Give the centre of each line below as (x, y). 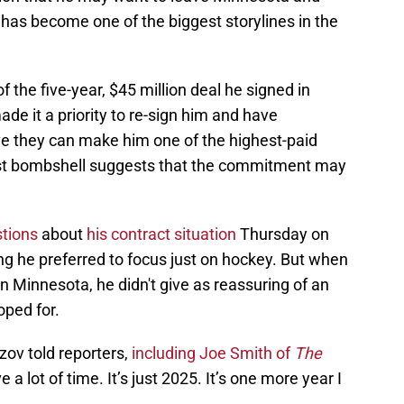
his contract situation (161, 234)
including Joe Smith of (213, 353)
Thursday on (283, 234)
